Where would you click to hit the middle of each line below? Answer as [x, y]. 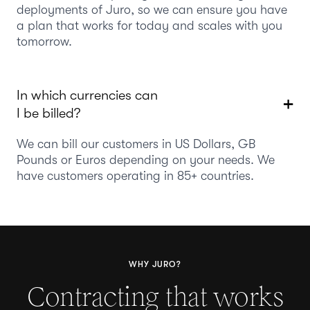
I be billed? [49, 113]
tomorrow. [44, 41]
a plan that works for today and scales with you [149, 25]
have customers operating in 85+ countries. [135, 175]
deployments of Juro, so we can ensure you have [152, 9]
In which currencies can [87, 95]
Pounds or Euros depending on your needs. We [146, 159]
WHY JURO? [155, 264]
